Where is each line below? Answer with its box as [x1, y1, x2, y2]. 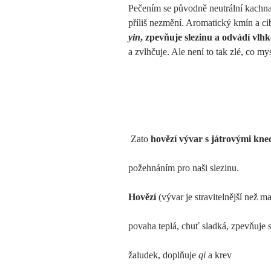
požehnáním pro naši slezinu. [128, 162, 239, 173]
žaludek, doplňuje [128, 249, 198, 260]
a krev [208, 249, 232, 260]
